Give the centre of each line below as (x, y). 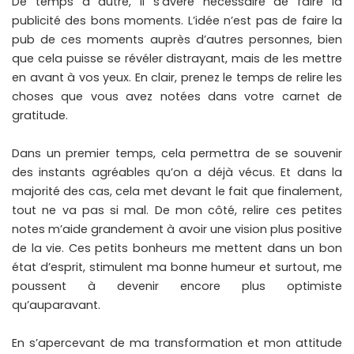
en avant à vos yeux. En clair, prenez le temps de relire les (177, 78)
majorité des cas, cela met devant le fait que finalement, (177, 192)
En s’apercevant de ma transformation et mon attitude (177, 343)
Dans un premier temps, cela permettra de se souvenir (177, 154)
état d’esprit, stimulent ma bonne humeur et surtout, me (177, 267)
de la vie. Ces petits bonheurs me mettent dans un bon (177, 249)
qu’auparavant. (56, 305)
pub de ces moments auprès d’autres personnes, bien (177, 40)
